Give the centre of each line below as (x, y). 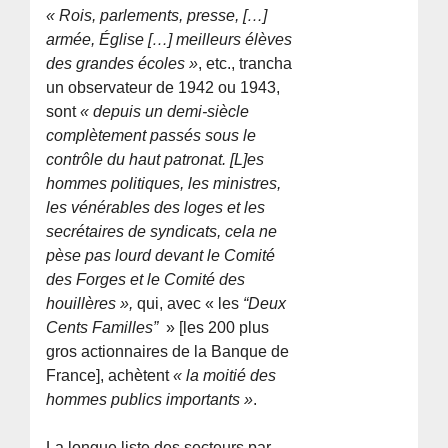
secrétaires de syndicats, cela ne (162, 231)
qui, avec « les (188, 303)
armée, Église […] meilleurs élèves (169, 39)
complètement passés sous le (151, 135)
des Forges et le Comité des (146, 279)
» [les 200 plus (216, 327)
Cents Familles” (104, 327)
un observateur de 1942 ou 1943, (163, 87)
